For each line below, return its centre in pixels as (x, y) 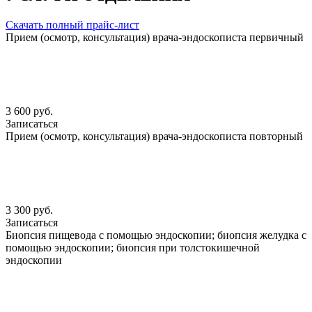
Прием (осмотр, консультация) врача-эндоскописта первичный (155, 38)
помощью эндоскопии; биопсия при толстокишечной (133, 248)
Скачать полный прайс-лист (72, 25)
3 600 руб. (29, 111)
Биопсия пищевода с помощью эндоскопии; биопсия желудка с (156, 235)
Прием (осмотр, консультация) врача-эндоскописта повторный (154, 136)
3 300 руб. (29, 210)
